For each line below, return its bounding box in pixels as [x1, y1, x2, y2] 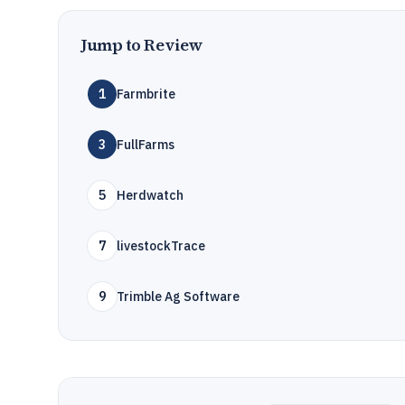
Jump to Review [80, 33, 203, 56]
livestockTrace [117, 238, 205, 254]
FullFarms [117, 137, 174, 153]
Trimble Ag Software [117, 288, 240, 305]
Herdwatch [117, 187, 184, 203]
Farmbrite [117, 86, 175, 102]
